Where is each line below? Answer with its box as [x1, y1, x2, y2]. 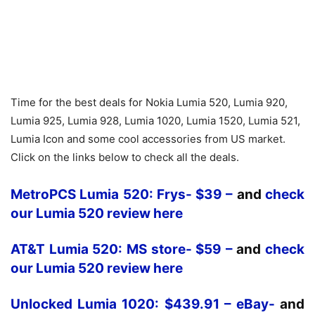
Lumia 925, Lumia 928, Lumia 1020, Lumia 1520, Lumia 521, [11, 114, 300, 127]
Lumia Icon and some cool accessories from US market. [11, 132, 285, 146]
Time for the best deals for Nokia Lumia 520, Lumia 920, [11, 96, 288, 109]
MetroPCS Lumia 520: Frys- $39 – [11, 186, 237, 202]
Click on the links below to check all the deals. [11, 150, 239, 164]
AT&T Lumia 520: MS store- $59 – [11, 241, 237, 257]
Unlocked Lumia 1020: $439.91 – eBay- [11, 296, 275, 312]
